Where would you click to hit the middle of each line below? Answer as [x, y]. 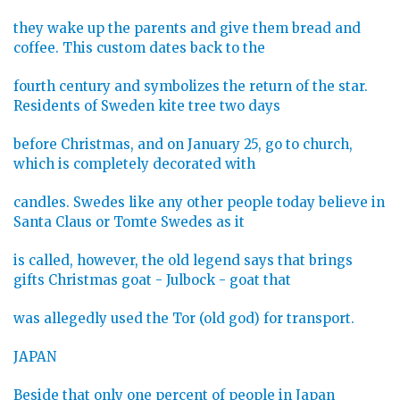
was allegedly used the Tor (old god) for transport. [184, 319]
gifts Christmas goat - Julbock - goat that [152, 280]
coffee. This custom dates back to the [139, 48]
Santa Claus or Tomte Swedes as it [129, 222]
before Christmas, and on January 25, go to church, [183, 145]
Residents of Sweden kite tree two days [147, 106]
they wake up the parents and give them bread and [187, 29]
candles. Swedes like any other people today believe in [199, 203]
